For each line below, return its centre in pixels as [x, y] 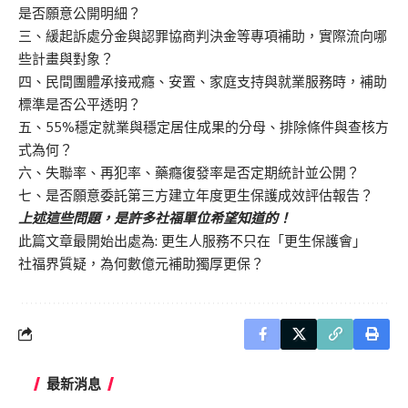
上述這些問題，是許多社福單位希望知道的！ [155, 218]
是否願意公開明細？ [80, 13]
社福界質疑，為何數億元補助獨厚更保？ [141, 263]
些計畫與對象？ [66, 58]
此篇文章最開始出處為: [90, 240]
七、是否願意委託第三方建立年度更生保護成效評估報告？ [196, 195]
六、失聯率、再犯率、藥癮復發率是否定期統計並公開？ [189, 172]
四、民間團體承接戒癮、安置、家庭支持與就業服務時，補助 [203, 81]
